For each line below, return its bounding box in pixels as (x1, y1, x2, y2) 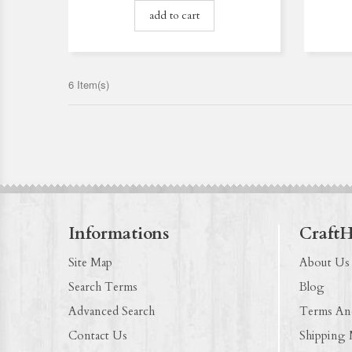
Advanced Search (68, 302, 155, 319)
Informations (68, 222, 169, 245)
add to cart (148, 7, 200, 23)
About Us (299, 254, 350, 270)
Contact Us (68, 327, 127, 343)
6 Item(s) (68, 76, 109, 92)
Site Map (68, 254, 112, 270)
